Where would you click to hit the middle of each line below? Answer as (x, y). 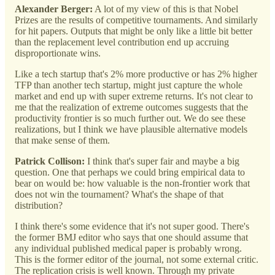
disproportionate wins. (59, 53)
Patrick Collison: (50, 161)
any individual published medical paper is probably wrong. (128, 249)
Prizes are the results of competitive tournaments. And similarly (136, 20)
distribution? (40, 206)
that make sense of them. (62, 141)
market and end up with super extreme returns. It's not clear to (134, 96)
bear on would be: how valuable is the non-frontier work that (132, 184)
